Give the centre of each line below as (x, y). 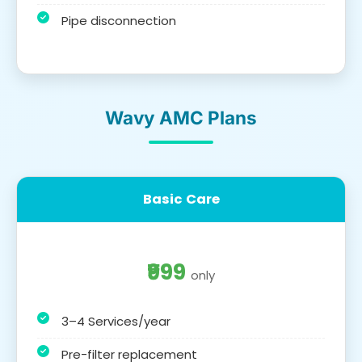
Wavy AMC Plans (181, 117)
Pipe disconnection (119, 20)
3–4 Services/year (116, 321)
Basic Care (181, 199)
